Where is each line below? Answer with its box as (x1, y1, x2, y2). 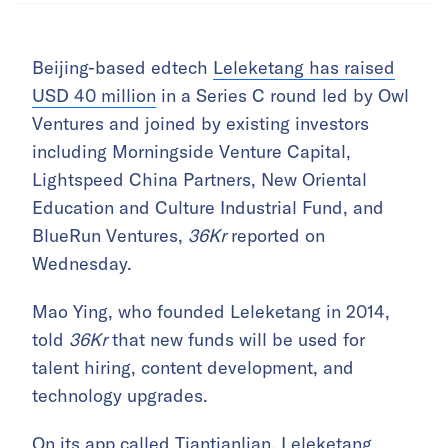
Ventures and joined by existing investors (32, 112, 369, 136)
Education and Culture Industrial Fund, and (32, 196, 384, 220)
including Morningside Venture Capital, (32, 140, 351, 164)
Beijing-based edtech (32, 56, 213, 80)
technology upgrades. (32, 384, 208, 408)
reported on (226, 224, 325, 248)
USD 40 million (32, 84, 156, 108)
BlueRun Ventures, (32, 224, 188, 248)
